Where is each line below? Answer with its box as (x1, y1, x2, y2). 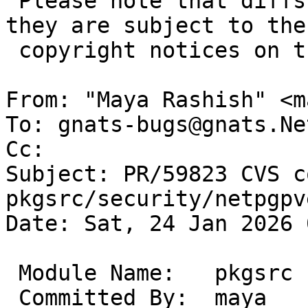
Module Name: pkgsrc (5, 261, 19, 286)
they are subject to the (5, 13, 306, 38)
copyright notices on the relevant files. (5, 38, 19, 63)
